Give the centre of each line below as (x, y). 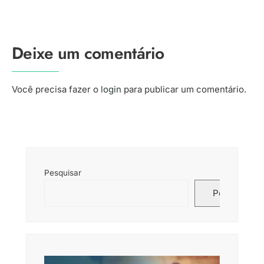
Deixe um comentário (88, 54)
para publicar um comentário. (184, 90)
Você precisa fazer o (56, 90)
